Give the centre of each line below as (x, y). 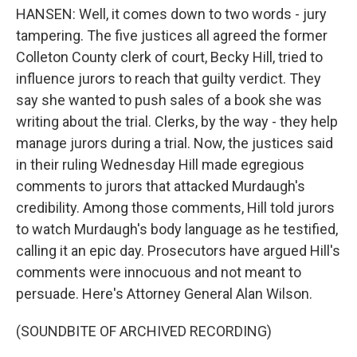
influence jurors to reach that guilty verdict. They (169, 78)
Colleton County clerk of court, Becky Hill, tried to (169, 57)
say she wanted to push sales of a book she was (169, 100)
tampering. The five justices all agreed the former (172, 35)
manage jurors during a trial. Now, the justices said (175, 143)
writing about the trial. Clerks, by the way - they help (177, 122)
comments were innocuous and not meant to (159, 272)
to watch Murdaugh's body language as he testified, (177, 229)
